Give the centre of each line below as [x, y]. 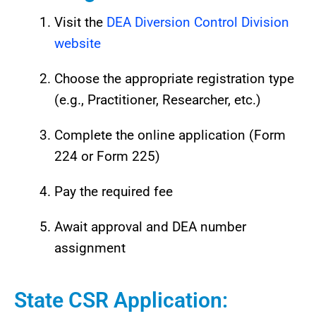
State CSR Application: [121, 300]
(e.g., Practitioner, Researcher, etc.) [158, 100]
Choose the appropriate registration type [174, 79]
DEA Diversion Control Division [198, 23]
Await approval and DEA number [150, 227]
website [78, 44]
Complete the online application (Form [170, 135]
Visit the [80, 23]
